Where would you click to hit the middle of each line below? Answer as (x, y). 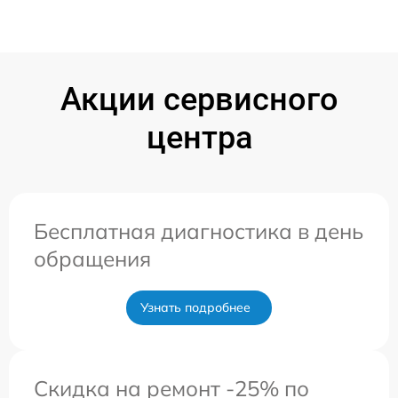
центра (199, 137)
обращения (92, 258)
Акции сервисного (199, 99)
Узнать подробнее (195, 307)
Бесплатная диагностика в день (199, 231)
